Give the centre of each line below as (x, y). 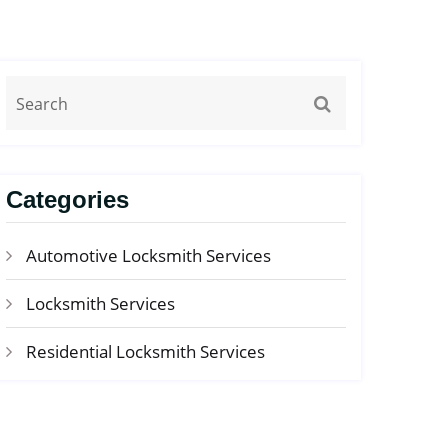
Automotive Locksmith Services (148, 255)
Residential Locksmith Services (145, 351)
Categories (67, 199)
